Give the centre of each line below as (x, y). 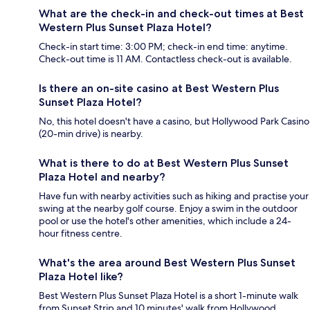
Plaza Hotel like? (81, 277)
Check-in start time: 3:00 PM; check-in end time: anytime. (163, 47)
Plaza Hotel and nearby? (102, 177)
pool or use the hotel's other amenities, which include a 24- (165, 221)
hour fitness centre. (81, 234)
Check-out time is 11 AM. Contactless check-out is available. (165, 59)
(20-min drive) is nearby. (91, 134)
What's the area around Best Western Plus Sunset (167, 263)
